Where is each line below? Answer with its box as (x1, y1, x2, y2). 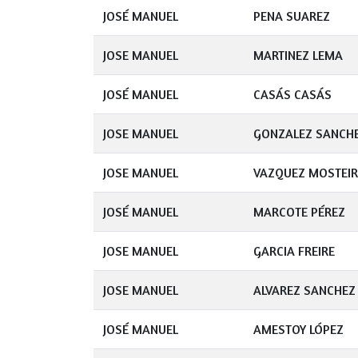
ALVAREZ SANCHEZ (253, 282, 356, 298)
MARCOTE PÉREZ (253, 204, 345, 220)
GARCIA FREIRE (253, 243, 335, 259)
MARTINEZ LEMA (253, 47, 343, 63)
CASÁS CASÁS (253, 86, 332, 102)
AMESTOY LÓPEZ (253, 321, 344, 337)
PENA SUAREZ (253, 8, 330, 24)
